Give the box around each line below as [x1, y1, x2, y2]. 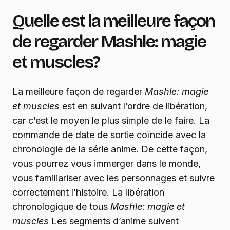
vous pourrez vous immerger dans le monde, [12, 158, 201, 169]
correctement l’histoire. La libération [12, 187, 164, 198]
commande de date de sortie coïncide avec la [12, 129, 206, 141]
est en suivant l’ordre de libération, [60, 101, 207, 112]
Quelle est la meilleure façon [12, 10, 215, 32]
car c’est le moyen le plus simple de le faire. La [12, 115, 209, 126]
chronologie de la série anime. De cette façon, [12, 144, 207, 155]
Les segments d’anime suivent [49, 216, 179, 227]
